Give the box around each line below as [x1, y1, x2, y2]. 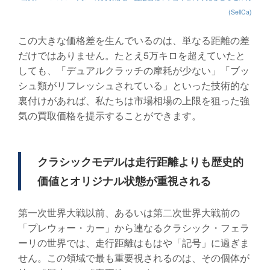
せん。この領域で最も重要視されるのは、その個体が [18, 251, 250, 265]
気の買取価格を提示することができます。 [18, 108, 201, 123]
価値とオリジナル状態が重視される [37, 173, 211, 189]
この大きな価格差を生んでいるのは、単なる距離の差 [18, 33, 250, 48]
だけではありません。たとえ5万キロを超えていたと [18, 48, 245, 63]
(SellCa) [228, 7, 252, 17]
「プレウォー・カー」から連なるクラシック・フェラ [18, 221, 250, 235]
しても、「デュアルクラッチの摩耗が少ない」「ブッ [18, 63, 250, 78]
